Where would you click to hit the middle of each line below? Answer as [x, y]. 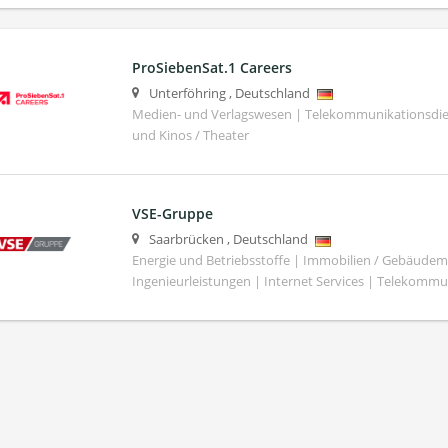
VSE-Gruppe [172, 214]
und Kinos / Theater [190, 136]
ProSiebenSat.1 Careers [211, 68]
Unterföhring [187, 94]
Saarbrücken [186, 240]
